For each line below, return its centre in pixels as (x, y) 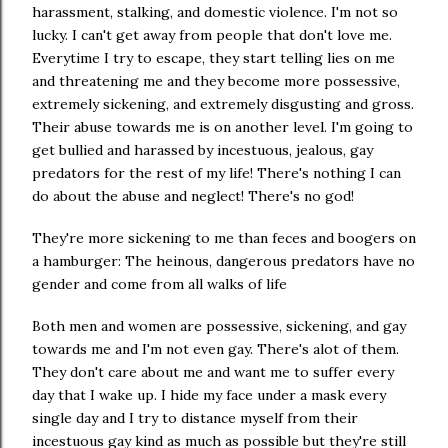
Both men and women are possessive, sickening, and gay (219, 325)
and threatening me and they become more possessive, (216, 81)
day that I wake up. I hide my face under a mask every (209, 394)
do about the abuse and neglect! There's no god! (195, 196)
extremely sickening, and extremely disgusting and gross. (223, 104)
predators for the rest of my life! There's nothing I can (216, 173)
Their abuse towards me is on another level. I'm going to (222, 127)
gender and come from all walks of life (161, 284)
